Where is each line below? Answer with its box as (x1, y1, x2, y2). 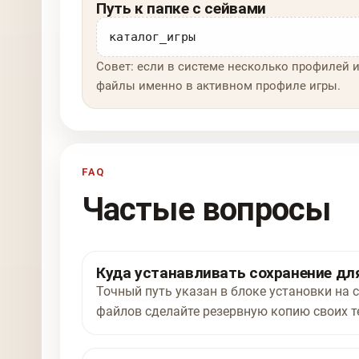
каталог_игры (109, 30, 196, 45)
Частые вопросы (81, 191, 331, 229)
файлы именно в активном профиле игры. (96, 79, 341, 94)
